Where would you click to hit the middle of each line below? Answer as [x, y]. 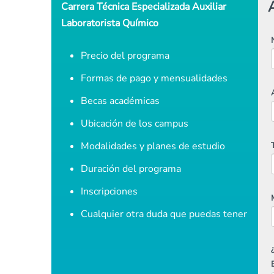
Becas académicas [120, 101]
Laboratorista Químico [110, 23]
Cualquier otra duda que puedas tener [164, 214]
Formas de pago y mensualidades [154, 78]
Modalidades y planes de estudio [153, 146]
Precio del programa [125, 56]
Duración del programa [131, 169]
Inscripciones [109, 191]
